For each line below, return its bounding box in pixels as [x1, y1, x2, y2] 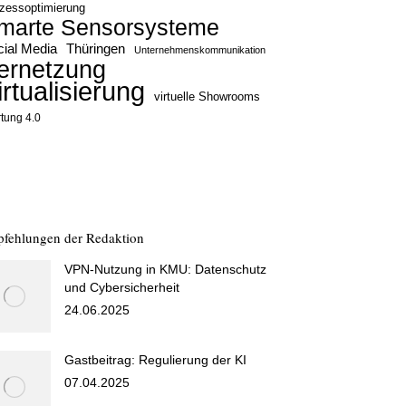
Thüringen [66, 41, 125, 56]
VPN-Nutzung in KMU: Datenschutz [64, 262, 266, 276]
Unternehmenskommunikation [134, 44, 266, 55]
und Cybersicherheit [64, 280, 179, 295]
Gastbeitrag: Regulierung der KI [64, 353, 246, 367]
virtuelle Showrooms [154, 91, 260, 103]
